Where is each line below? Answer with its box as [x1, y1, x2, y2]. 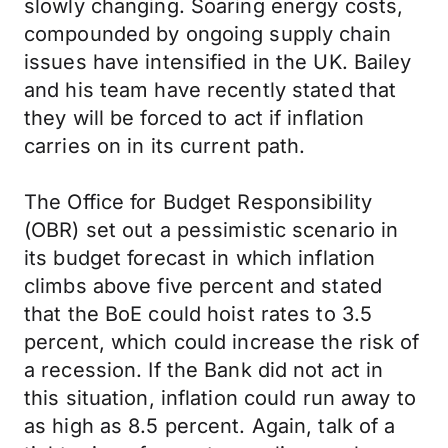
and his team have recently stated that [24, 78, 397, 102]
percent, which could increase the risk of [24, 330, 420, 354]
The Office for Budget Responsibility [24, 190, 373, 214]
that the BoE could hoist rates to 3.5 [24, 302, 373, 326]
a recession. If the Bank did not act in [24, 358, 384, 382]
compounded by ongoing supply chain [24, 22, 391, 46]
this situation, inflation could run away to [24, 386, 416, 410]
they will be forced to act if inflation [24, 106, 365, 130]
